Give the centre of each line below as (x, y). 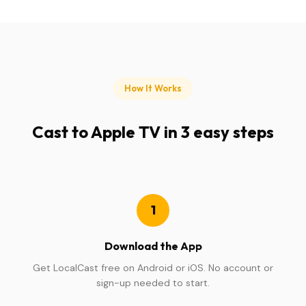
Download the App (153, 246)
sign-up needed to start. (153, 283)
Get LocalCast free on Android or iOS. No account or (153, 268)
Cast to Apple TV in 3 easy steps (153, 132)
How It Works (153, 88)
